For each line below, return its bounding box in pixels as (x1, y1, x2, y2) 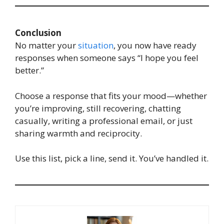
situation (78, 39, 113, 51)
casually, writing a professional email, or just (15, 114, 192, 126)
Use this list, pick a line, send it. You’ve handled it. (15, 152, 208, 164)
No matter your (15, 39, 78, 51)
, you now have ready (113, 39, 196, 51)
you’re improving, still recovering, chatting (15, 102, 181, 114)
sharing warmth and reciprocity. (15, 127, 142, 139)
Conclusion (15, 27, 61, 39)
